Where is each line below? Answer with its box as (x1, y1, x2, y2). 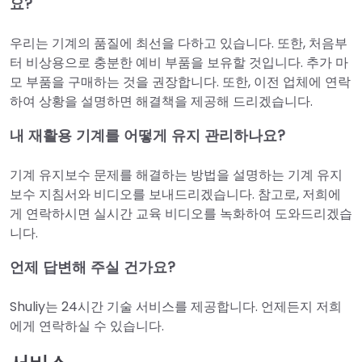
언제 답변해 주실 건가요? (10, 256, 175, 277)
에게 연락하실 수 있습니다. (10, 316, 164, 335)
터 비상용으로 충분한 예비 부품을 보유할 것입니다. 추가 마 (10, 53, 348, 72)
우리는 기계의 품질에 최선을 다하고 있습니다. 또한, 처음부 (10, 33, 347, 53)
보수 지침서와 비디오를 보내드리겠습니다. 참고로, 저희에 (10, 184, 341, 204)
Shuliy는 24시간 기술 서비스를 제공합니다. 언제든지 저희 (10, 297, 342, 316)
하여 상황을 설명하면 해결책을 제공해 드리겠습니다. (10, 91, 313, 111)
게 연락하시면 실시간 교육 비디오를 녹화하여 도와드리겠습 (10, 204, 352, 223)
